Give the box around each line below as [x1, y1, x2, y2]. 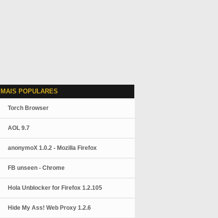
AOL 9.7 [8, 125, 30, 131]
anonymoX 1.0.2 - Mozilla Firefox [8, 145, 97, 151]
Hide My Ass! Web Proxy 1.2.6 [8, 204, 91, 211]
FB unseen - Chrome [8, 164, 65, 171]
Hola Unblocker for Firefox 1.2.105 [8, 184, 103, 191]
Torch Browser [8, 105, 49, 111]
